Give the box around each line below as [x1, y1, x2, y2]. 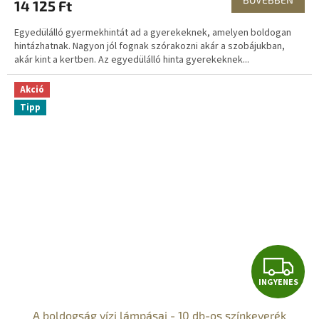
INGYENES [258, 276, 298, 289]
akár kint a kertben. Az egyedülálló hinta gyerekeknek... [14, 52, 249, 67]
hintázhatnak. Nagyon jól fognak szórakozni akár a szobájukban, [14, 38, 285, 53]
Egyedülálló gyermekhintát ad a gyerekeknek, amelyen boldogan [14, 25, 291, 40]
